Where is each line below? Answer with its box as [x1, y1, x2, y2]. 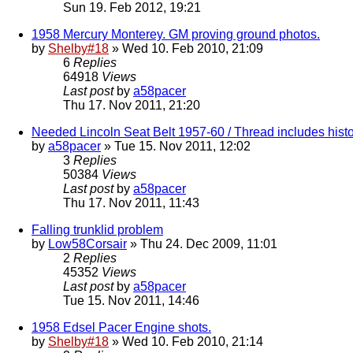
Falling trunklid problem [32, 222, 163, 236]
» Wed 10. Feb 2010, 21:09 [109, 41, 263, 55]
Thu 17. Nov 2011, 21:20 [63, 98, 200, 112]
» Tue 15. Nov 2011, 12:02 [101, 139, 251, 153]
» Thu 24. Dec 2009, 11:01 [127, 236, 277, 251]
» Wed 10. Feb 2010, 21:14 [109, 334, 263, 348]
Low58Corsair [48, 236, 127, 251]
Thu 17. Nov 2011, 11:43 [63, 195, 199, 210]
